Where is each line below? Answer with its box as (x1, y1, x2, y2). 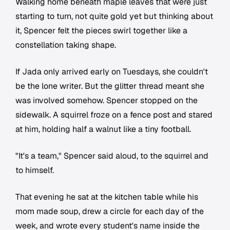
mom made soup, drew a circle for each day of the (15, 206, 204, 217)
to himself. (15, 165, 54, 176)
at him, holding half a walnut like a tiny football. (15, 124, 191, 135)
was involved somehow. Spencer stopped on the (15, 95, 198, 106)
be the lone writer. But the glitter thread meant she (15, 81, 204, 92)
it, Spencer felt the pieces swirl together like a (15, 25, 187, 36)
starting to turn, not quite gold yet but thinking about (15, 11, 213, 22)
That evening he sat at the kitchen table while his (15, 191, 198, 203)
